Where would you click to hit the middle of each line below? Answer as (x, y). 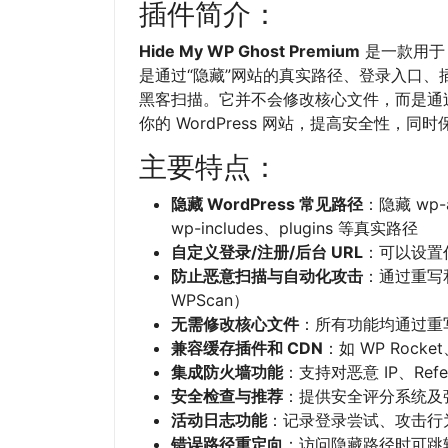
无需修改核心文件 (235, 324)
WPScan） (210, 300)
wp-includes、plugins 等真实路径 (294, 228)
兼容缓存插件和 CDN (247, 348)
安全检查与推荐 (227, 396)
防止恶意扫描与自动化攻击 (267, 276)
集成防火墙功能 (227, 372)
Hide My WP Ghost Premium (249, 51)
